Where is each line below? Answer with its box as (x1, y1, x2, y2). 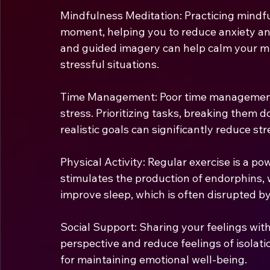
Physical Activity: (60, 154, 145, 169)
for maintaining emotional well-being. (60, 252, 247, 266)
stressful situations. (60, 57, 159, 71)
